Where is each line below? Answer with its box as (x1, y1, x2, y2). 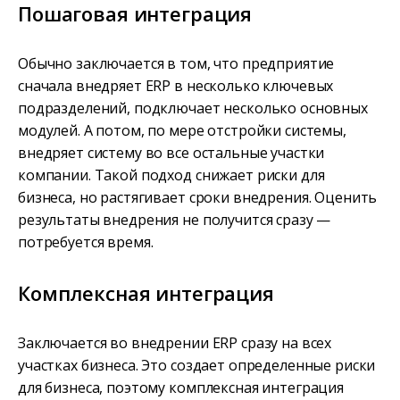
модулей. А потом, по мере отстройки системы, (18, 121, 346, 141)
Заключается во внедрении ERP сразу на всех (18, 333, 332, 354)
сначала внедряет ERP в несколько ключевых (18, 76, 334, 96)
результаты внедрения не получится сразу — (18, 210, 331, 230)
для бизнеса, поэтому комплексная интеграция (18, 378, 344, 398)
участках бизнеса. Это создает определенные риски (18, 355, 376, 376)
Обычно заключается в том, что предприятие (18, 54, 335, 74)
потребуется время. (18, 232, 154, 253)
